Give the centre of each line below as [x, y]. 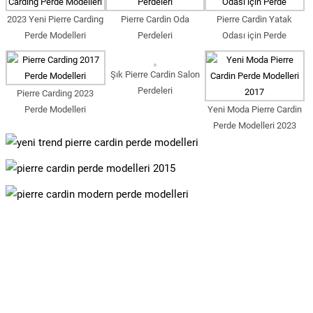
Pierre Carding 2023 [56, 93]
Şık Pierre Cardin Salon [155, 74]
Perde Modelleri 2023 [254, 125]
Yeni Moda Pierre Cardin [254, 109]
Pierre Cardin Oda [155, 19]
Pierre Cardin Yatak [255, 19]
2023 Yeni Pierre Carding [56, 19]
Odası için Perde [255, 35]
